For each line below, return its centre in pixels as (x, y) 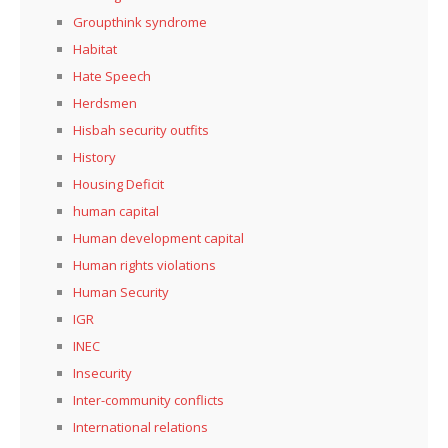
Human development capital (158, 237)
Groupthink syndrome (140, 21)
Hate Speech (112, 75)
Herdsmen (105, 102)
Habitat (95, 48)
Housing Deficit (118, 183)
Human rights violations (144, 264)
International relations (140, 426)
